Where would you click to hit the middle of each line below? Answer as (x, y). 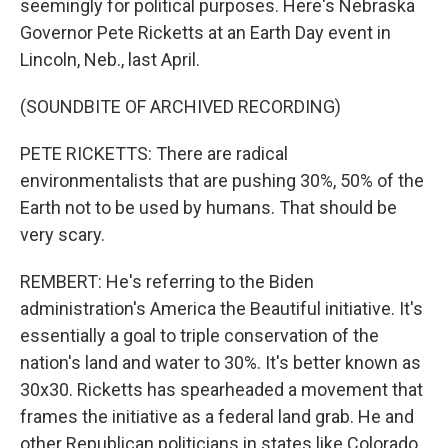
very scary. (62, 234)
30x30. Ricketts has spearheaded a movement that (221, 389)
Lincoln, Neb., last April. (110, 59)
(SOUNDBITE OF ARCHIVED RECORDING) (180, 106)
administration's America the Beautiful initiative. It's (221, 308)
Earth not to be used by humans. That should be (208, 207)
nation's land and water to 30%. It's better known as (220, 362)
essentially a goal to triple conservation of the (199, 335)
